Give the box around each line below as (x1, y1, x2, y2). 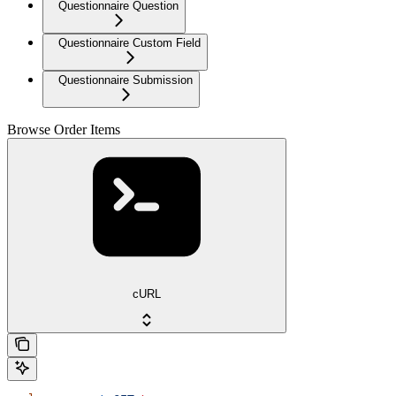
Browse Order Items (7, 121, 120, 137)
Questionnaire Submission (58, 72, 193, 87)
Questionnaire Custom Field (58, 35, 201, 49)
